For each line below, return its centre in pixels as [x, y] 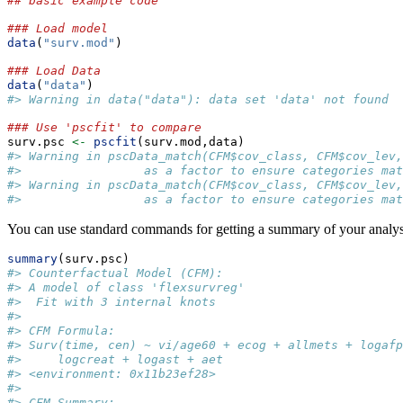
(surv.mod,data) [191, 142]
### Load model [58, 29]
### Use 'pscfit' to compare [104, 128]
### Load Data [54, 71]
